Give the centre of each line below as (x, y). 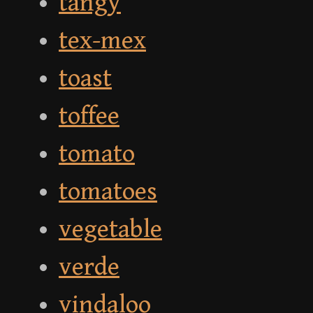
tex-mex (102, 41)
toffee (89, 117)
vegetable (110, 230)
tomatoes (108, 192)
